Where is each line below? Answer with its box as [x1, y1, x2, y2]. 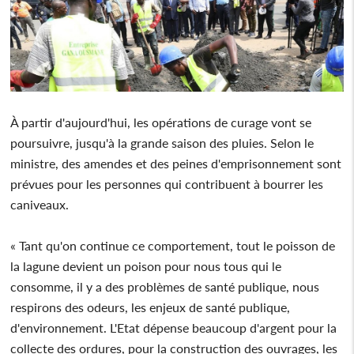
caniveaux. [10, 196, 70, 212]
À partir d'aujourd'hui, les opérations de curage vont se [10, 114, 312, 130]
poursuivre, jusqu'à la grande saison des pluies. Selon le [10, 134, 314, 150]
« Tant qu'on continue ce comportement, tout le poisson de [10, 237, 336, 253]
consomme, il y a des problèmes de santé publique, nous [10, 278, 320, 294]
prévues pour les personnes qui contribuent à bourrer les [10, 175, 324, 191]
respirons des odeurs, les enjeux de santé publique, [10, 299, 291, 314]
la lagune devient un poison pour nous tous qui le [10, 258, 282, 273]
